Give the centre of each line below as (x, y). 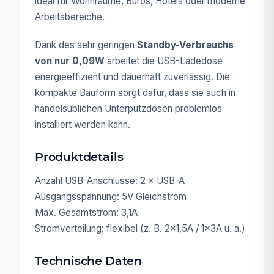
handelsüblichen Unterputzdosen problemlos (128, 108)
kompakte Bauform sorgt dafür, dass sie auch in (135, 92)
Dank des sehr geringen (86, 45)
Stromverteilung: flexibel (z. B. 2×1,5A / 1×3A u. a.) (140, 228)
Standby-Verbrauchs (185, 45)
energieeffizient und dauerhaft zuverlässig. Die (132, 76)
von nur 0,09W (70, 61)
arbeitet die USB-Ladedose (164, 61)
